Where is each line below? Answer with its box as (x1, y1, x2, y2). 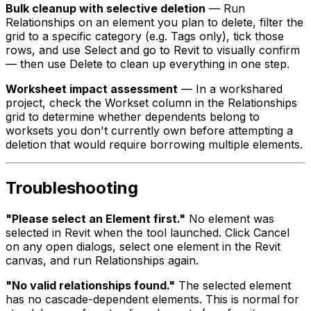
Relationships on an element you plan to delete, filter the (6, 15, 303, 29)
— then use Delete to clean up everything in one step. (6, 56, 289, 71)
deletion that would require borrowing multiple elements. (6, 137, 303, 151)
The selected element (175, 278, 291, 292)
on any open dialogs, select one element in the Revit (6, 239, 280, 253)
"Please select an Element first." (6, 211, 185, 226)
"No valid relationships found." (6, 278, 175, 292)
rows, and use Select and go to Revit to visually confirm (6, 42, 300, 57)
